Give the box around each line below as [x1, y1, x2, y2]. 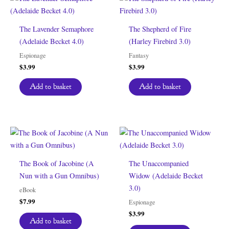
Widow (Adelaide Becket [128, 170, 203, 180]
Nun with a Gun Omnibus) [19, 170, 99, 180]
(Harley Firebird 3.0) [128, 36, 191, 46]
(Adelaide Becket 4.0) [19, 36, 84, 46]
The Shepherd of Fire [128, 24, 191, 34]
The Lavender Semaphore [19, 24, 94, 34]
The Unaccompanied [128, 158, 189, 168]
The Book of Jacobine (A [19, 158, 94, 168]
